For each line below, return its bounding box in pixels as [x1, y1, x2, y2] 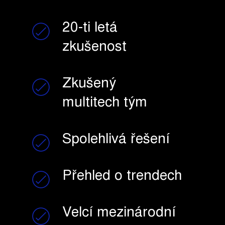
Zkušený [62, 77, 116, 91]
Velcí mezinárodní [62, 206, 176, 220]
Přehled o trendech [62, 169, 182, 184]
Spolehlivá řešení [62, 133, 170, 147]
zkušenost [62, 40, 127, 55]
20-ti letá [62, 21, 118, 36]
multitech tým [62, 96, 147, 110]
